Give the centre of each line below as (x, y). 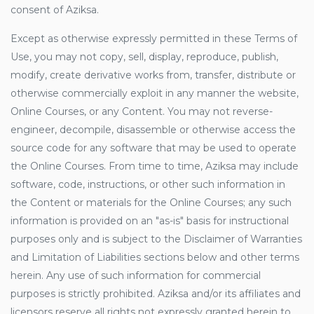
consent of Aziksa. (55, 10)
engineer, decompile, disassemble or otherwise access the (153, 130)
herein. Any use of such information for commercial (136, 275)
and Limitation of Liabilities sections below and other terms (155, 257)
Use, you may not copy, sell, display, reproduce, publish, (144, 57)
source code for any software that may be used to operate (153, 148)
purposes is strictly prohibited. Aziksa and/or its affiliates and (156, 294)
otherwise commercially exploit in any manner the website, (155, 93)
